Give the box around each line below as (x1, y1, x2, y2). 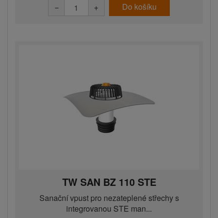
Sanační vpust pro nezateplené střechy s (39, 192, 179, 204)
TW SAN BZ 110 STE (62, 175, 156, 189)
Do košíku (122, 1, 157, 13)
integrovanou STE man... (66, 203, 152, 215)
